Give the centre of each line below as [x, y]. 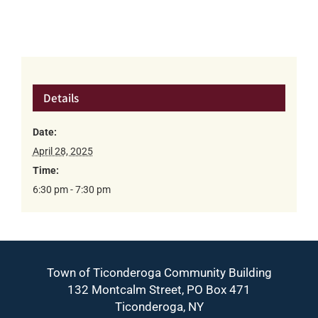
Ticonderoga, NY [159, 306]
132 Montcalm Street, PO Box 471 [159, 289]
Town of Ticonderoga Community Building [159, 272]
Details [61, 98]
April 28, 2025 [62, 152]
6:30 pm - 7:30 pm [71, 190]
